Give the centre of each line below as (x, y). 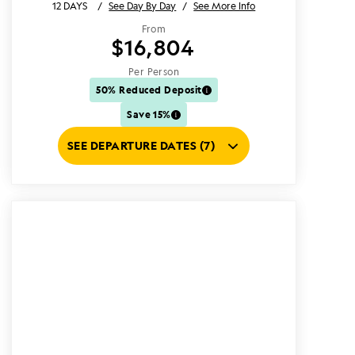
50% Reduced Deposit (149, 90)
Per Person (154, 72)
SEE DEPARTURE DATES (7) (141, 145)
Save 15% (149, 114)
